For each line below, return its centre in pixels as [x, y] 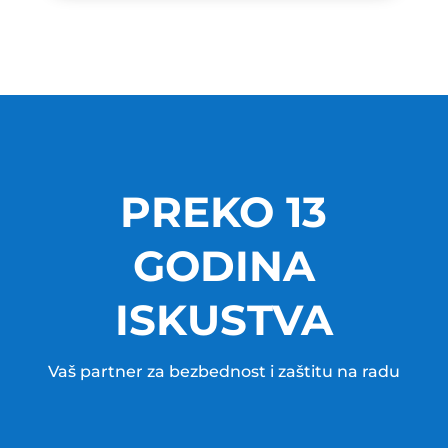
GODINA [223, 265]
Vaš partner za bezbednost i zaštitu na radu [223, 371]
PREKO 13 [224, 211]
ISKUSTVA [223, 319]
